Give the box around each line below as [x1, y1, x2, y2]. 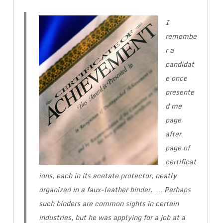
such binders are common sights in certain [38, 198, 179, 210]
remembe [165, 30, 197, 42]
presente [165, 86, 194, 98]
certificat [165, 156, 196, 168]
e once [165, 72, 187, 84]
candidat [165, 58, 194, 70]
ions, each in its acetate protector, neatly [38, 170, 177, 182]
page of [165, 142, 190, 154]
